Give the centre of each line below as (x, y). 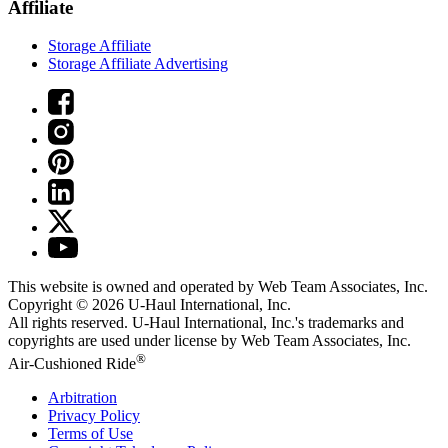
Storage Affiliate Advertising (138, 64)
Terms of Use (90, 433)
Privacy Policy (94, 415)
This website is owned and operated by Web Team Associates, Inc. (218, 287)
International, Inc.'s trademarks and (292, 323)
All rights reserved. (70, 323)
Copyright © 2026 (68, 305)
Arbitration (82, 397)
